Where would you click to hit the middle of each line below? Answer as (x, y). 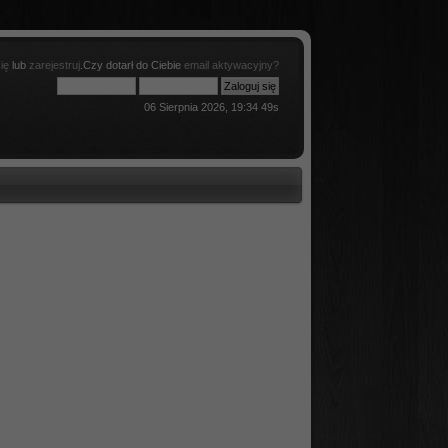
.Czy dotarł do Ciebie (132, 65)
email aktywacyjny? (231, 65)
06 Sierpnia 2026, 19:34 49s (211, 107)
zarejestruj (54, 65)
